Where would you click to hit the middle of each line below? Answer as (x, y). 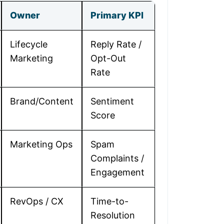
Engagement (117, 172)
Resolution (113, 215)
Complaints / (117, 158)
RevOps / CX (37, 201)
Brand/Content (42, 101)
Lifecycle (29, 44)
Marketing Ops (41, 144)
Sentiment (112, 101)
